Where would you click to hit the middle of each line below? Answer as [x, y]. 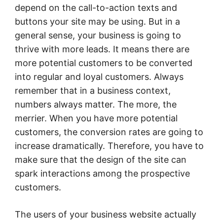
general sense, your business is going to [98, 35]
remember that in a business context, [93, 90]
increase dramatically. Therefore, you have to [109, 146]
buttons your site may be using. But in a [97, 21]
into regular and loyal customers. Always [99, 76]
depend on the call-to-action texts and [96, 7]
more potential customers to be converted [104, 63]
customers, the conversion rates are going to [109, 132]
